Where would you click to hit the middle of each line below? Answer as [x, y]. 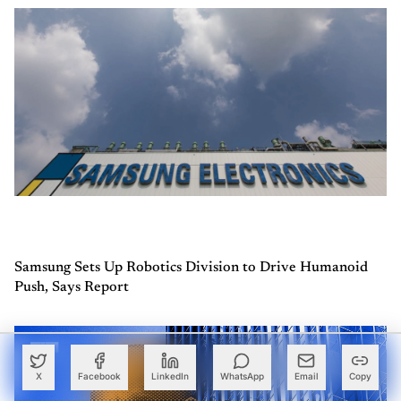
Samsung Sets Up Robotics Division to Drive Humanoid [191, 267]
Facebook [100, 376]
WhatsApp [242, 376]
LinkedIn [171, 376]
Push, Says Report [72, 287]
